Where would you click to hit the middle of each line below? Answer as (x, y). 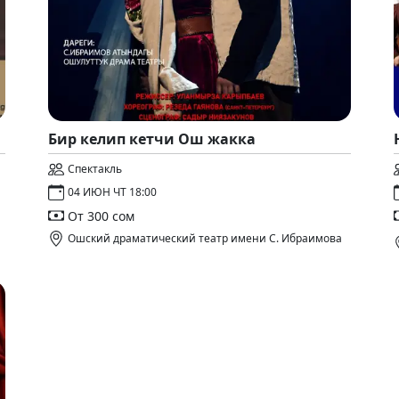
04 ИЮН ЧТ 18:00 (112, 192)
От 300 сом (101, 216)
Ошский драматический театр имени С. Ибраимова (205, 238)
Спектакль (95, 169)
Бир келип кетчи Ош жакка (152, 139)
